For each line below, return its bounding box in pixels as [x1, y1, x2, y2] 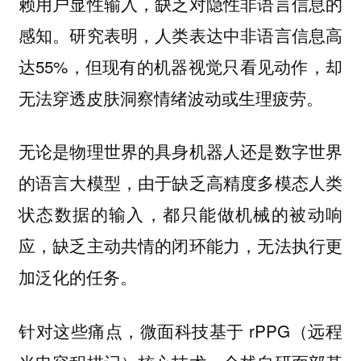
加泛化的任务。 [18, 264, 137, 289]
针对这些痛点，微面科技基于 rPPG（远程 [18, 318, 343, 343]
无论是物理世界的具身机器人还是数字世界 [18, 139, 343, 164]
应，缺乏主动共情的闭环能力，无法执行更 [18, 233, 343, 258]
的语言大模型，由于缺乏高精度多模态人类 [18, 170, 343, 195]
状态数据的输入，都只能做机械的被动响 [18, 201, 343, 226]
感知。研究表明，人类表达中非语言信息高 [18, 22, 343, 47]
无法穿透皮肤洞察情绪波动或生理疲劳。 [18, 85, 323, 110]
